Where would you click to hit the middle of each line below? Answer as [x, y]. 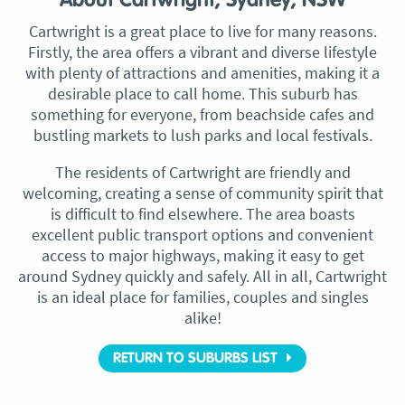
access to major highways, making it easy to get [202, 255]
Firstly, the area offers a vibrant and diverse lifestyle [202, 52]
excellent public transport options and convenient [202, 235]
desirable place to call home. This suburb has [202, 94]
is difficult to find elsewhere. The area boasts [202, 214]
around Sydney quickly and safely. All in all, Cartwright [202, 276]
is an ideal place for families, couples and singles [202, 297]
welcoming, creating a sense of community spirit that [202, 193]
